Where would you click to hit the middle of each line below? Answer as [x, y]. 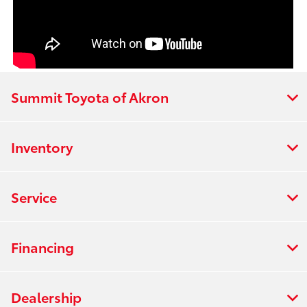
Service [34, 196]
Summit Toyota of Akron [90, 96]
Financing [42, 246]
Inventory [42, 146]
